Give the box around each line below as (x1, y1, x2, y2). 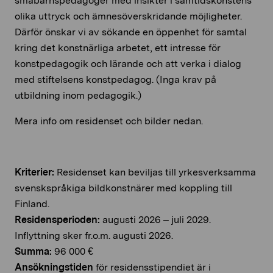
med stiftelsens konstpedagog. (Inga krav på (15, 74, 216, 86)
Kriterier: (15, 166, 54, 179)
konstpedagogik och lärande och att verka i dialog (15, 58, 241, 70)
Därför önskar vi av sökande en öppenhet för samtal (15, 26, 247, 38)
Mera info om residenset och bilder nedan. (15, 115, 203, 127)
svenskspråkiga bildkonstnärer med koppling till (15, 182, 232, 194)
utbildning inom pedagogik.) (15, 90, 141, 102)
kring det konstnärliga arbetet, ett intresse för (15, 42, 221, 54)
